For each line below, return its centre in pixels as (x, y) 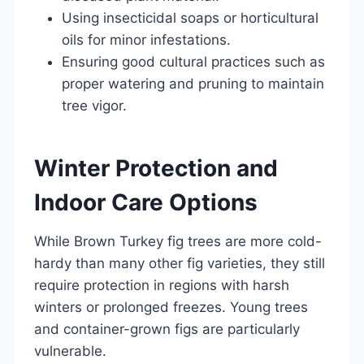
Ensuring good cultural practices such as (193, 61)
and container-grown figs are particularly (167, 329)
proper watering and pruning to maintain (193, 83)
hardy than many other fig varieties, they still (180, 263)
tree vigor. (94, 105)
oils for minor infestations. (146, 39)
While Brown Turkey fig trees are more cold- (178, 241)
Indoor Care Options (146, 202)
